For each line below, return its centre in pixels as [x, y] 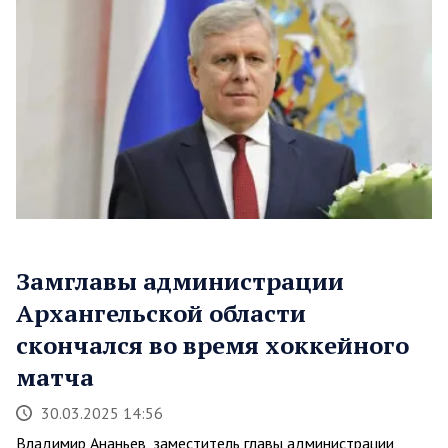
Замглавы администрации [180, 280]
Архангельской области [161, 312]
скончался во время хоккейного [212, 344]
